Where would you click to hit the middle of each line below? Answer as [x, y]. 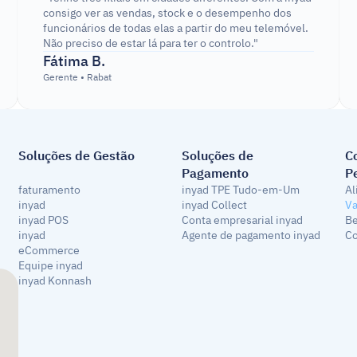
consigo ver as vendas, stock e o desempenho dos [168, 13]
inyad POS [44, 220]
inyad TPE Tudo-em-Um [241, 190]
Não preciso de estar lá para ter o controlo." [151, 43]
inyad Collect [214, 205]
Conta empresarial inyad [242, 220]
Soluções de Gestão [77, 156]
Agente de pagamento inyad [251, 235]
